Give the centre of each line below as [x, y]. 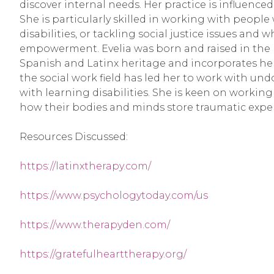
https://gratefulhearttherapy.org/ [103, 254]
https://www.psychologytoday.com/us [114, 196]
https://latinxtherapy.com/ [85, 166]
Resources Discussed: [74, 137]
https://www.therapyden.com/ [95, 225]
